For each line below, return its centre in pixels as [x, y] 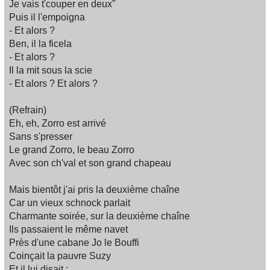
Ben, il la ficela [40, 44]
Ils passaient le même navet [68, 230]
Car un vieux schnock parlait [70, 203]
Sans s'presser [41, 137]
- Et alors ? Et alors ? [53, 84]
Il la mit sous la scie [51, 71]
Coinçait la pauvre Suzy [60, 256]
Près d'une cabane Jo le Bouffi [74, 243]
